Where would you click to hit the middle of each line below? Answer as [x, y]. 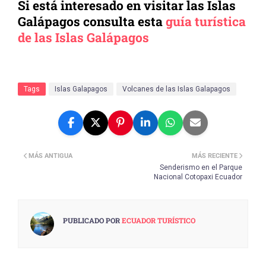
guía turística [206, 22]
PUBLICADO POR [91, 221]
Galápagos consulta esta [92, 22]
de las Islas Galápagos [83, 38]
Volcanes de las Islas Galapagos [176, 89]
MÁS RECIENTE [215, 156]
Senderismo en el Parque [201, 168]
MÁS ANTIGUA [50, 156]
